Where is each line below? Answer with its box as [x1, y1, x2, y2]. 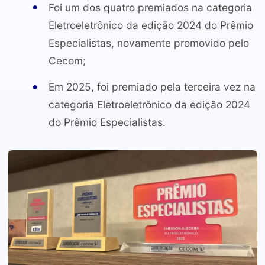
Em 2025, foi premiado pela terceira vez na [48, 80, 256, 93]
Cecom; [48, 54, 86, 67]
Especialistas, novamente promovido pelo [48, 36, 249, 49]
